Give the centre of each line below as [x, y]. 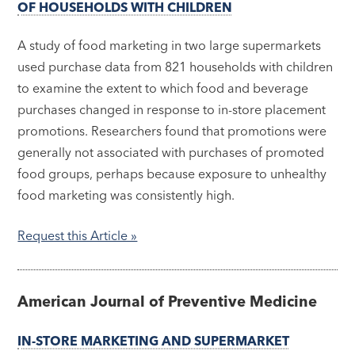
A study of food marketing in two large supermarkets [170, 46]
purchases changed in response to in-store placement [172, 110]
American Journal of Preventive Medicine [168, 301]
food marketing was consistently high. [126, 195]
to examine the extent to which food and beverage [163, 88]
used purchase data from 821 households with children [176, 67]
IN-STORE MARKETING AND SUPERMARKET [154, 341]
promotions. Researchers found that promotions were [172, 131]
